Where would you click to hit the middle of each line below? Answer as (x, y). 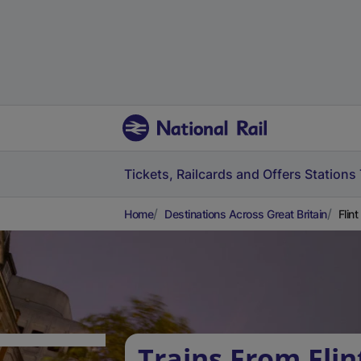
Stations (330, 174)
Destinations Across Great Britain (246, 214)
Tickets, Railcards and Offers (213, 174)
